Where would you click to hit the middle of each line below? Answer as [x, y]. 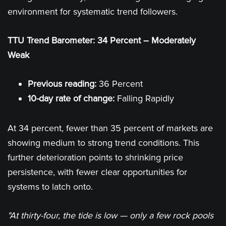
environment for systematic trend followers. [93, 12]
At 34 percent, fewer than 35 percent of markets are [110, 128]
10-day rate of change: [71, 98]
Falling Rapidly [144, 98]
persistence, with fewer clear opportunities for [97, 172]
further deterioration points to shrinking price [95, 157]
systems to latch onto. [50, 187]
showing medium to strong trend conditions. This [103, 143]
